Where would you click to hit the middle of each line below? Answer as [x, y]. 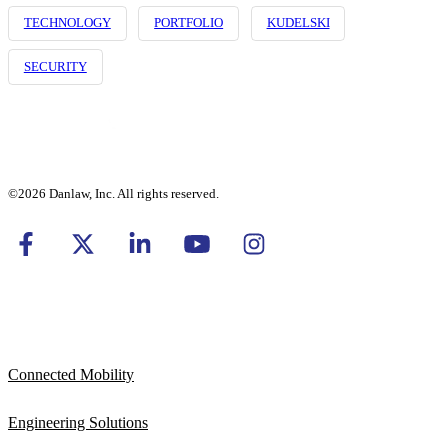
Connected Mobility [71, 374]
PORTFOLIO [189, 23]
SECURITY [55, 66]
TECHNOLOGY [67, 23]
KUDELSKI [298, 23]
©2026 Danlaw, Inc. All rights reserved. [113, 193]
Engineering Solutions [78, 422]
